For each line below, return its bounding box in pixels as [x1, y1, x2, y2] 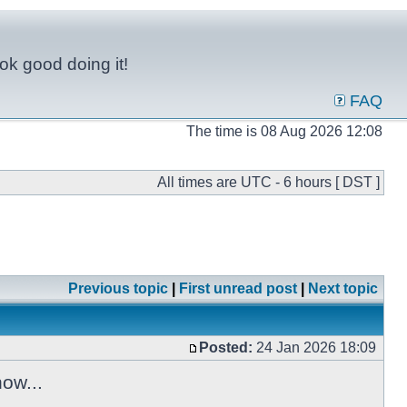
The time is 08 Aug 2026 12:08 [186, 124, 382, 139]
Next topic [308, 281, 378, 296]
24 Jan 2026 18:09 [253, 340, 380, 355]
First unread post [179, 281, 297, 296]
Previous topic [68, 281, 168, 296]
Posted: [199, 340, 253, 355]
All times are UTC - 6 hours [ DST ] [157, 174, 380, 190]
